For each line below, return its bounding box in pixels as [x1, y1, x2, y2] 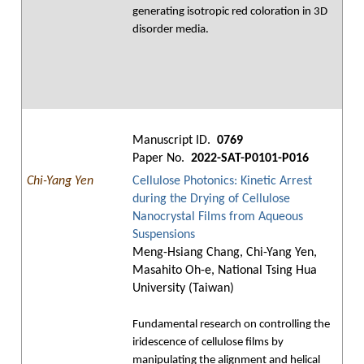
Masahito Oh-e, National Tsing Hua [132, 264, 317, 277]
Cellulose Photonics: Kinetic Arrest [132, 175, 312, 188]
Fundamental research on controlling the [132, 318, 330, 331]
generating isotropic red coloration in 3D [132, 6, 327, 18]
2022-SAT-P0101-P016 [188, 152, 309, 165]
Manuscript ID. [132, 134, 214, 147]
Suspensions [132, 228, 195, 241]
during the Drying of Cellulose [132, 193, 290, 206]
